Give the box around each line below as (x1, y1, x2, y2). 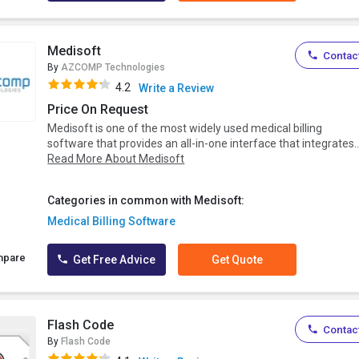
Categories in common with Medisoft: (47, 194, 245, 208)
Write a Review (139, 82, 215, 95)
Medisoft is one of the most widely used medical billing (47, 122, 323, 135)
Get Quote (212, 253, 264, 267)
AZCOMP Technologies (61, 62, 166, 74)
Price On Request (47, 102, 149, 118)
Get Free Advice (71, 253, 156, 267)
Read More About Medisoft (47, 152, 185, 166)
